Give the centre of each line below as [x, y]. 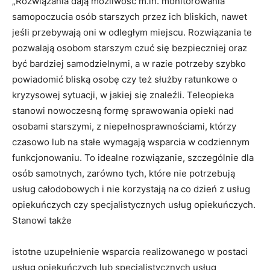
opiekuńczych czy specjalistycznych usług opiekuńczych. [134, 205]
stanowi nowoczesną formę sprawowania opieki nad [123, 111]
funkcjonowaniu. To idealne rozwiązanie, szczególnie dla [133, 158]
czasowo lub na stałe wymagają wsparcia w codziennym [131, 142]
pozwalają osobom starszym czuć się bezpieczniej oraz [130, 48]
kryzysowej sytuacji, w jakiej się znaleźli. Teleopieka [123, 95]
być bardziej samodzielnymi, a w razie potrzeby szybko [129, 64]
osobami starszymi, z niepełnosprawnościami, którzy [124, 127]
